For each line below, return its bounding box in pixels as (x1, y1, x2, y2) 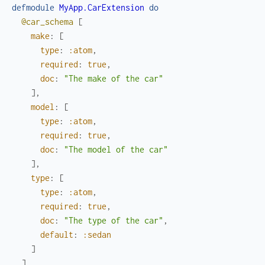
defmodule (12, 2, 54, 12)
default (40, 230, 73, 240)
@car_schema (21, 17, 73, 27)
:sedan (83, 230, 111, 240)
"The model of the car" (64, 144, 168, 154)
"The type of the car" (64, 215, 163, 225)
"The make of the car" (64, 73, 163, 83)
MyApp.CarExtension (59, 2, 144, 12)
